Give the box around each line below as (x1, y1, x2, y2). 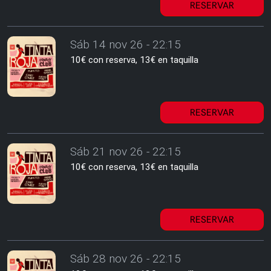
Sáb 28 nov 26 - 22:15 (70, 252, 181, 266)
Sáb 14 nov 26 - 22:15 (70, 38, 181, 51)
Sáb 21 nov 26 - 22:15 (70, 145, 181, 158)
